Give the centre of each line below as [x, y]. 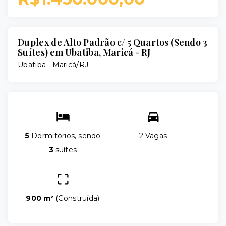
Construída [78, 198]
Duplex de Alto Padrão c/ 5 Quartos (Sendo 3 [112, 42]
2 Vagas [153, 136]
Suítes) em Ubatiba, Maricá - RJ [84, 52]
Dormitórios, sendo [65, 136]
